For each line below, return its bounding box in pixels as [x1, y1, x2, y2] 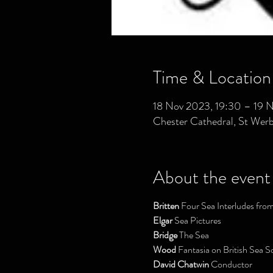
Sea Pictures [172, 213, 221, 227]
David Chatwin [152, 257, 211, 271]
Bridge [152, 228, 177, 242]
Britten [152, 199, 179, 213]
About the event [152, 165, 271, 190]
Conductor [210, 257, 252, 271]
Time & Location [152, 65, 271, 90]
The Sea [177, 228, 209, 242]
